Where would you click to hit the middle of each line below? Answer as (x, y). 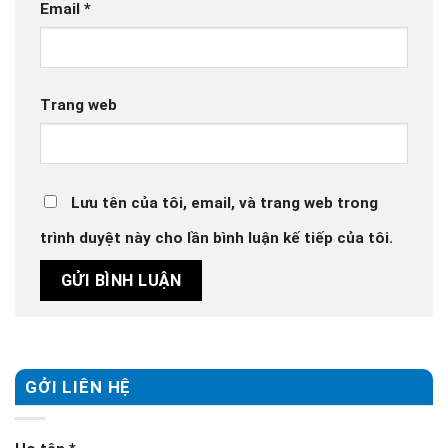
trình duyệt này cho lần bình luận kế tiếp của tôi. (216, 238)
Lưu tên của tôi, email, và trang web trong (224, 203)
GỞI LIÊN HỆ (78, 387)
